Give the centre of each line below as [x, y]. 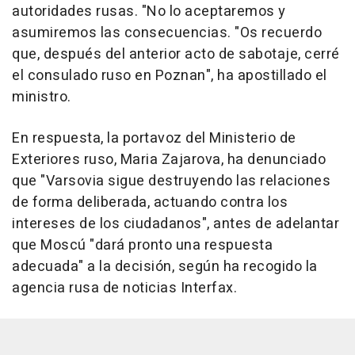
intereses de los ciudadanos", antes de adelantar [176, 224]
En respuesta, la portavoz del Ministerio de [154, 139]
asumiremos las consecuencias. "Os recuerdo [167, 33]
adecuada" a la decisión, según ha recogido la [165, 267]
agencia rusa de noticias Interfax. [124, 288]
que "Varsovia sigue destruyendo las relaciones [171, 181]
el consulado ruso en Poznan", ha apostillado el [170, 76]
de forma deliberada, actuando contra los [150, 203]
